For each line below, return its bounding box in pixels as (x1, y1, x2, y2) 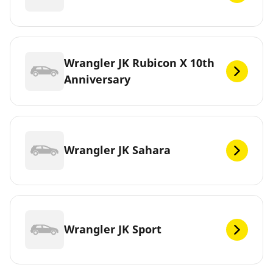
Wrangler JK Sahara (64, 143, 171, 158)
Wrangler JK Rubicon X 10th (64, 55, 214, 70)
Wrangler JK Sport (64, 222, 161, 237)
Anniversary (64, 71, 130, 87)
